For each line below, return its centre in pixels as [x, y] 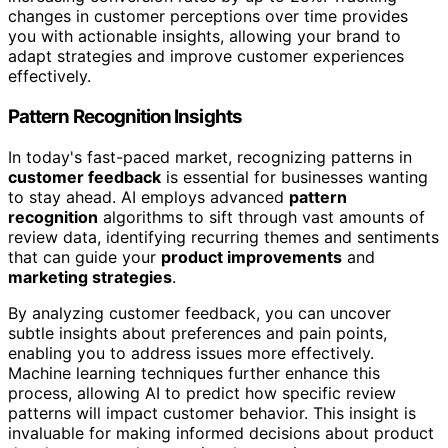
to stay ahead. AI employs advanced [148, 196]
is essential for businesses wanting [294, 176]
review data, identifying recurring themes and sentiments [223, 236]
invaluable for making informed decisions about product [221, 432]
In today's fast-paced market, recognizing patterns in [210, 156]
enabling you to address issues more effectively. [191, 352]
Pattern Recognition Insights [125, 117]
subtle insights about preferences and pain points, [197, 332]
